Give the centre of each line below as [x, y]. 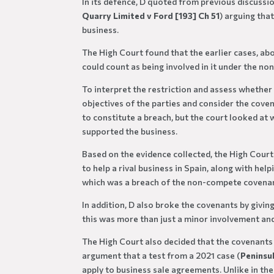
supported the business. [130, 131]
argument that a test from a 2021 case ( [161, 256]
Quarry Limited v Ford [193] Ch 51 [151, 16]
